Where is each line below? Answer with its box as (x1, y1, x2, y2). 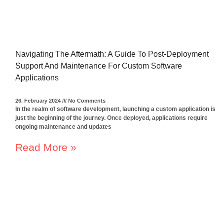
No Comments (67, 97, 106, 104)
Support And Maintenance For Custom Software (15, 61, 182, 70)
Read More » (15, 141, 76, 153)
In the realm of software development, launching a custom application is (15, 105, 216, 112)
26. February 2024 (15, 97, 62, 104)
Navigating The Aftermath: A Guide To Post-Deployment (15, 49, 209, 58)
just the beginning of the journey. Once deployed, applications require (15, 114, 208, 121)
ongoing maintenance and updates (15, 123, 111, 130)
